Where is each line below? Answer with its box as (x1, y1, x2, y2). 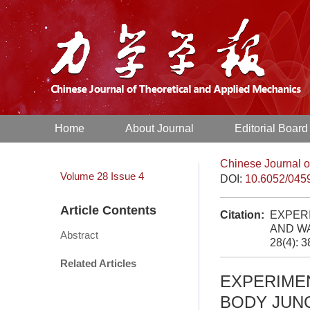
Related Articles (60, 257, 136, 269)
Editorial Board (235, 122, 309, 134)
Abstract (60, 229, 98, 241)
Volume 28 (60, 170, 108, 182)
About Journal (125, 122, 194, 134)
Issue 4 (111, 170, 144, 182)
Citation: (220, 209, 264, 221)
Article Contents (60, 203, 156, 217)
